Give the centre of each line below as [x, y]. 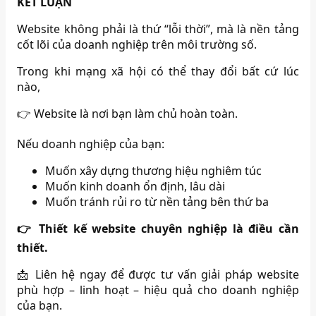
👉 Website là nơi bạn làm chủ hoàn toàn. [128, 113]
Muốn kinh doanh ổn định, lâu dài [135, 186]
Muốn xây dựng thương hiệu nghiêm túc [154, 170]
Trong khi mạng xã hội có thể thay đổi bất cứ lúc [158, 71]
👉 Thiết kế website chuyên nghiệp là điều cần [158, 228]
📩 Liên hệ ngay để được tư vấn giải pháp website [158, 274]
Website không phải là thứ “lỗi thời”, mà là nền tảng [158, 29]
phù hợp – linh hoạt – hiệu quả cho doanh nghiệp [158, 290]
